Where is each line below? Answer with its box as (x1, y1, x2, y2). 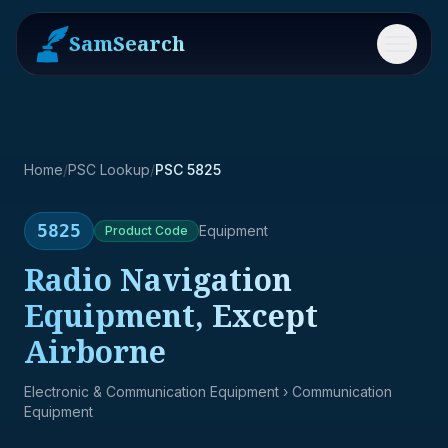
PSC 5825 (155, 161, 221, 178)
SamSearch (69, 30, 185, 57)
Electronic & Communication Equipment (24, 383, 279, 400)
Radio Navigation (24, 259, 292, 300)
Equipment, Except (24, 295, 318, 336)
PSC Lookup (68, 161, 150, 178)
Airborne (24, 331, 166, 372)
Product (105, 223, 152, 238)
